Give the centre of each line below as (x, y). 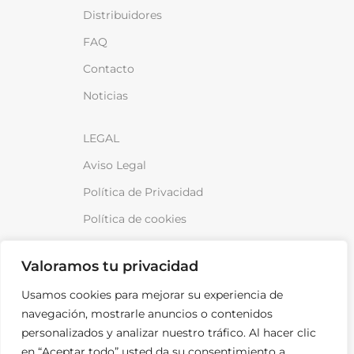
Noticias (105, 95)
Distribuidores (122, 15)
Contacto (109, 68)
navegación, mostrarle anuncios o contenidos (147, 314)
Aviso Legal (115, 165)
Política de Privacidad (143, 192)
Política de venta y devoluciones (172, 245)
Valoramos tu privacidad (110, 266)
